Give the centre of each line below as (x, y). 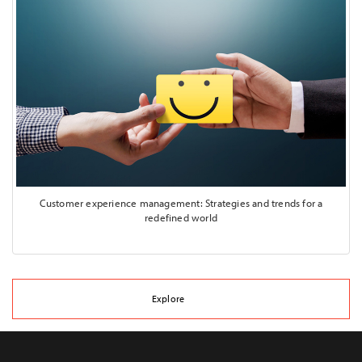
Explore (168, 299)
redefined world (181, 217)
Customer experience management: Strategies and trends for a (181, 203)
